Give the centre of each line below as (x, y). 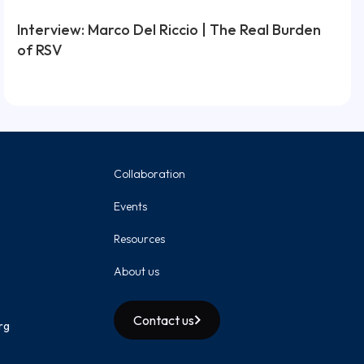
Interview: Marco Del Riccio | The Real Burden (169, 29)
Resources (139, 238)
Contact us (164, 320)
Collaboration (149, 173)
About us (136, 271)
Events (130, 206)
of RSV (40, 50)
